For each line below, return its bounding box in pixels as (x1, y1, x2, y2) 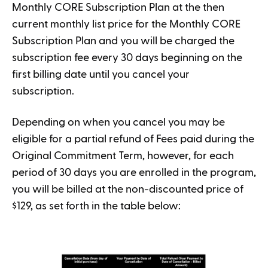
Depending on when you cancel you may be (12, 117, 225, 127)
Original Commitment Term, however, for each (12, 151, 234, 161)
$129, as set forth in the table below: (12, 201, 181, 211)
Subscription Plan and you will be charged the (12, 36, 234, 46)
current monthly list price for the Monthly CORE (12, 19, 240, 29)
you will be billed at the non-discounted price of (12, 184, 243, 194)
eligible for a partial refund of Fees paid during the (12, 134, 254, 144)
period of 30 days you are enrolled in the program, (12, 167, 256, 178)
